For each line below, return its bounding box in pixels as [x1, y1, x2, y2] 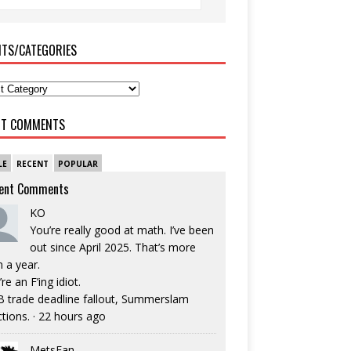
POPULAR [57, 158, 98, 170]
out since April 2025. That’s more [29, 240, 196, 255]
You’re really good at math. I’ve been [29, 223, 214, 238]
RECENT [16, 158, 49, 170]
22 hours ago [38, 309, 106, 324]
